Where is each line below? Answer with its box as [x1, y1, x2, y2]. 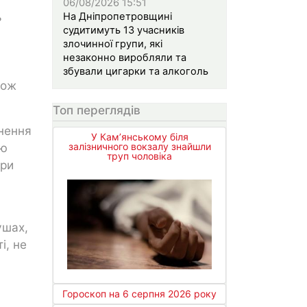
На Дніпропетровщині [63, 10, 172, 23]
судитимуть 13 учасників [63, 23, 184, 36]
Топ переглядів [53, 102, 140, 117]
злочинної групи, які [63, 37, 162, 50]
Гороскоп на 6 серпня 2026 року [62, 288, 217, 300]
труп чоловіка [107, 150, 172, 162]
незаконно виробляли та [63, 51, 186, 64]
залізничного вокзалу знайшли [68, 140, 211, 153]
